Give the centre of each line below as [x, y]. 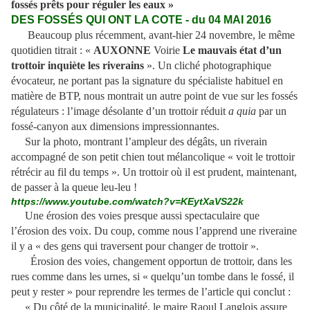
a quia [242, 111]
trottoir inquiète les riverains [79, 66]
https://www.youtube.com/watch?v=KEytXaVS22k [127, 202]
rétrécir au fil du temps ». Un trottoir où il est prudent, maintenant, [154, 172]
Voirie [167, 51]
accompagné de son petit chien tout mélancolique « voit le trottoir [153, 157]
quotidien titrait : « [52, 51]
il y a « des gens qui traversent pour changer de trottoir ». [135, 246]
